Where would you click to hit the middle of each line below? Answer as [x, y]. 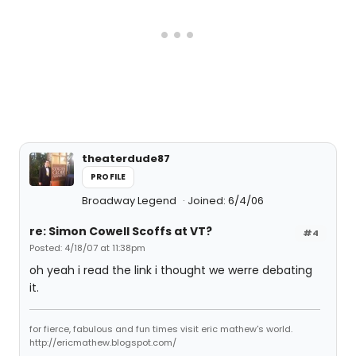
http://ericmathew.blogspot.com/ [103, 342]
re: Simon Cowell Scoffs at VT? [121, 231]
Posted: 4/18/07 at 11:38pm [87, 248]
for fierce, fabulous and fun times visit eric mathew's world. [161, 329]
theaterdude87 [126, 159]
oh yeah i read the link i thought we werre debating [171, 270]
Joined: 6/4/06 [226, 201]
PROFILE [108, 177]
